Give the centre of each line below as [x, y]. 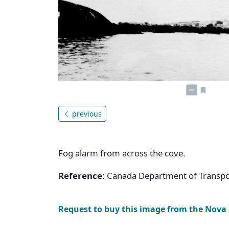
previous [86, 113]
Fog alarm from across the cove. [122, 153]
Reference [80, 175]
